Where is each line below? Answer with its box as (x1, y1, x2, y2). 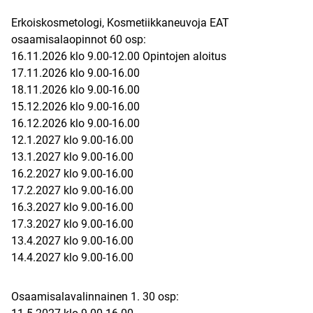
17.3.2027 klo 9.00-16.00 (11, 217, 133, 231)
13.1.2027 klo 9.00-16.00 (11, 150, 133, 164)
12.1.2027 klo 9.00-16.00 (11, 133, 133, 147)
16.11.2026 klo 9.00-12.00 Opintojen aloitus (11, 50, 226, 64)
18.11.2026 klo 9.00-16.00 (11, 83, 140, 97)
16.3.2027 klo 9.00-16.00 (11, 201, 133, 214)
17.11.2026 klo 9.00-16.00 (11, 66, 140, 80)
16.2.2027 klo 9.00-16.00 (11, 167, 133, 181)
